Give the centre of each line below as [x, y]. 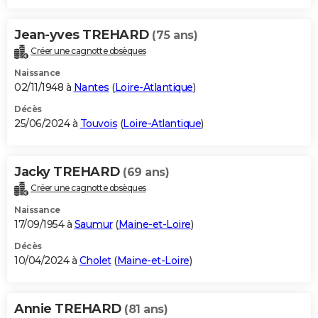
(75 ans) [175, 35]
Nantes [91, 88]
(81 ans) [146, 309]
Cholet [95, 261]
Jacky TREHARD [68, 172]
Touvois [98, 124]
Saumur [93, 225]
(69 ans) [146, 172]
